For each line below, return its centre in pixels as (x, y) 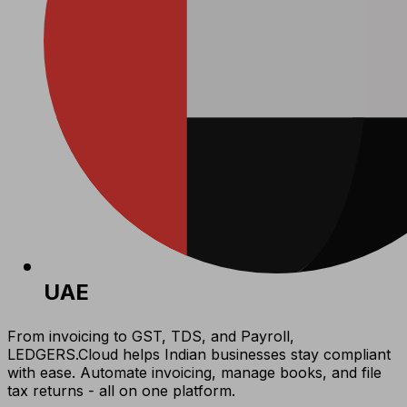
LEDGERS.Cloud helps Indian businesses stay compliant (199, 354)
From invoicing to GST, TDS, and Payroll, (151, 336)
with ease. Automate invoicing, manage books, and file (194, 372)
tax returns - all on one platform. (121, 390)
